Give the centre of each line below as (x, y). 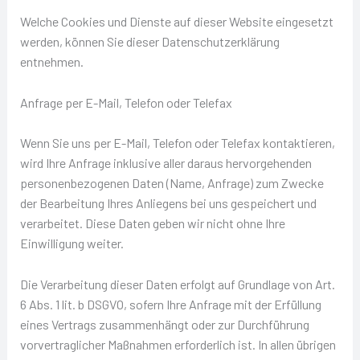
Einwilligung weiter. (72, 243)
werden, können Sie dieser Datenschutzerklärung (149, 42)
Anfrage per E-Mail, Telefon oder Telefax (126, 102)
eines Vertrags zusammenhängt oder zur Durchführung (164, 325)
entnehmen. (51, 62)
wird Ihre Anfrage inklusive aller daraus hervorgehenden (166, 163)
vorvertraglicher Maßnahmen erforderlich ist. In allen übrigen (178, 345)
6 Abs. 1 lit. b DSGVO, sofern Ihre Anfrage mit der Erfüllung (170, 305)
